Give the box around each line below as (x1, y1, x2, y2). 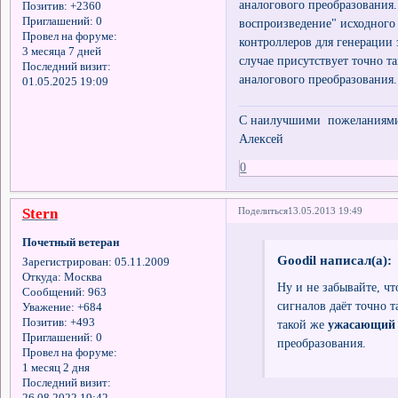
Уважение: (21, 301, 75, 314)
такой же (276, 317, 328, 332)
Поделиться (238, 205, 289, 217)
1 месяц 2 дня (21, 362, 90, 375)
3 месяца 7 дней (21, 45, 101, 59)
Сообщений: (21, 286, 85, 299)
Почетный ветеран (21, 236, 119, 250)
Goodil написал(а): (276, 252, 392, 268)
